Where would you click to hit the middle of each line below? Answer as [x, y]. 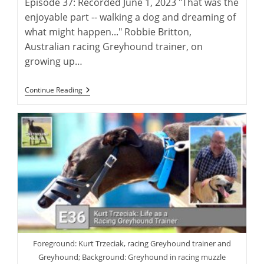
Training [99, 108]
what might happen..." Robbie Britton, [108, 32]
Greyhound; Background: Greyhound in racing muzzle [132, 257]
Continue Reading [54, 90]
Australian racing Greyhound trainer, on [114, 46]
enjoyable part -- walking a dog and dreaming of [131, 17]
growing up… [54, 61]
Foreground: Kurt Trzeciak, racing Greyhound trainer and [132, 243]
